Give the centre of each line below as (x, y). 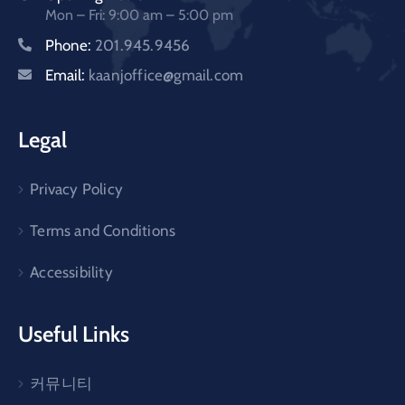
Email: (67, 75)
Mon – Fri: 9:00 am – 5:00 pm (139, 15)
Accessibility (71, 273)
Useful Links (74, 334)
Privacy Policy (77, 189)
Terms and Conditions (103, 231)
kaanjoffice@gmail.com (166, 75)
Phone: (70, 46)
